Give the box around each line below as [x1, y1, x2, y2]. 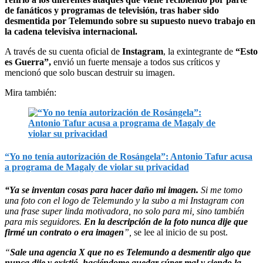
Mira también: [5, 87, 56, 97]
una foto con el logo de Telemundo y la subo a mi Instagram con [5, 195, 244, 205]
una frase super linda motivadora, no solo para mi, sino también [5, 205, 244, 216]
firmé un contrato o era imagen [5, 227, 124, 237]
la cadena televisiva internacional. [5, 26, 137, 36]
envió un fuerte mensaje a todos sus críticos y [51, 56, 220, 67]
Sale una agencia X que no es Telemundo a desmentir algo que [10, 247, 251, 257]
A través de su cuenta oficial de [5, 46, 122, 56]
